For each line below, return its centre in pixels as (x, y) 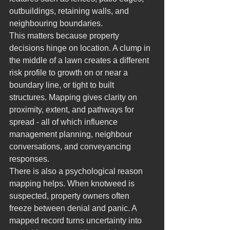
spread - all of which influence (64, 122)
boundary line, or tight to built (63, 85)
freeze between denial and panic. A (74, 208)
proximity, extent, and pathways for (73, 110)
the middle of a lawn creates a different (80, 60)
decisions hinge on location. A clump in (81, 48)
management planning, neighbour (72, 134)
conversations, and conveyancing (71, 147)
